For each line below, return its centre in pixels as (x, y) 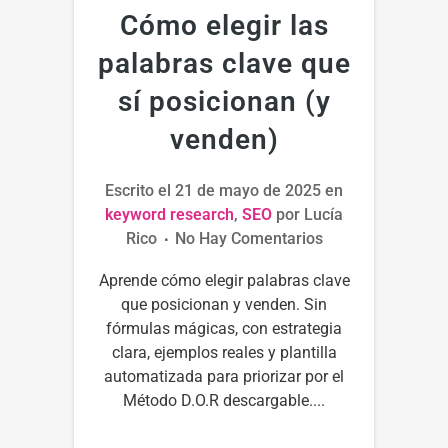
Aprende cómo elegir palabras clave (224, 280)
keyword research (169, 214)
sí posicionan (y (224, 101)
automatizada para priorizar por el (224, 376)
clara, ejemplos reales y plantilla (224, 352)
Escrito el (140, 190)
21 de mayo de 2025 (248, 190)
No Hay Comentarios (248, 238)
